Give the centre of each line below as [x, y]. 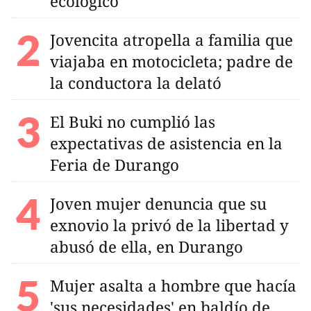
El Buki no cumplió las [133, 121]
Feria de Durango [115, 165]
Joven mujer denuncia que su [158, 203]
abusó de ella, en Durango [146, 246]
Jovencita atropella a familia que [171, 40]
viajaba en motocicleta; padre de [171, 61]
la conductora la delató [136, 83]
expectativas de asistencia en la [166, 143]
